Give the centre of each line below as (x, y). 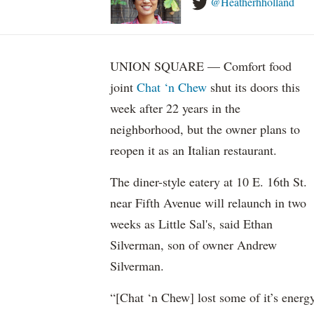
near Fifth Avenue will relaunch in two (208, 203)
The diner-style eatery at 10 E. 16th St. (209, 182)
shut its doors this (253, 87)
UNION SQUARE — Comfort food (201, 66)
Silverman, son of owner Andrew (193, 245)
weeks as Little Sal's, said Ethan (191, 224)
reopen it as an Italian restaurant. (193, 150)
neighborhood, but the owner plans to (205, 129)
